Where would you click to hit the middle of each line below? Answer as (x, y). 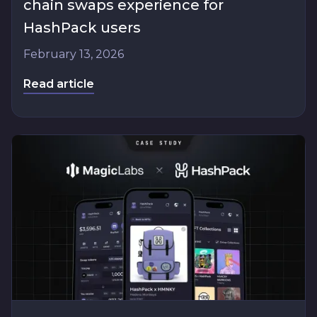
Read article (59, 84)
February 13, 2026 (74, 54)
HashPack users (82, 28)
